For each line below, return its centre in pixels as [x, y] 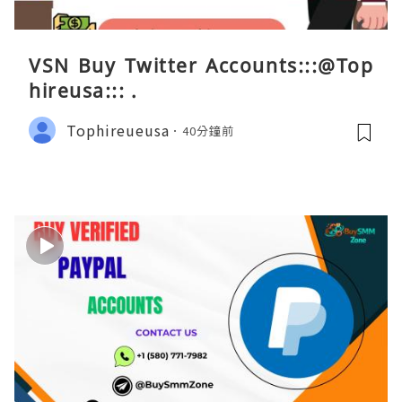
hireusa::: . [83, 91]
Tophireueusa [118, 130]
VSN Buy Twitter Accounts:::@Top [201, 66]
